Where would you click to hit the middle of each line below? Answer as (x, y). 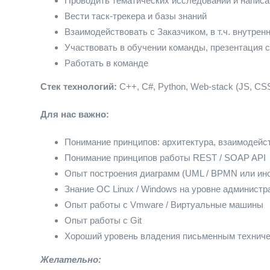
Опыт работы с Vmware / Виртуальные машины (164, 205)
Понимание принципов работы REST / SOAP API (165, 158)
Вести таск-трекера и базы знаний (136, 16)
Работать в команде (106, 63)
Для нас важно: (75, 114)
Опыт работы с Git (103, 220)
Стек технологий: (79, 86)
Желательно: (71, 259)
